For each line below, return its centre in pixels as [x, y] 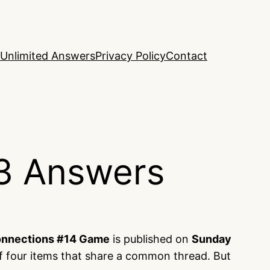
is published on [151, 239]
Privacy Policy [130, 56]
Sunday [212, 239]
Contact [187, 56]
